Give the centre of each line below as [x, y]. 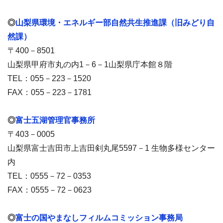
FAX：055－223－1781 [50, 92]
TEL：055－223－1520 [49, 78]
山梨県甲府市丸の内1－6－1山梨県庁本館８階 [90, 64]
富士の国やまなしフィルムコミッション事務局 [99, 218]
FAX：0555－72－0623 [50, 190]
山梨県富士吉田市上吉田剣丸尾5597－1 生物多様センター [111, 148]
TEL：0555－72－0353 [49, 176]
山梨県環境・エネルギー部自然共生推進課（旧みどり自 [115, 22]
